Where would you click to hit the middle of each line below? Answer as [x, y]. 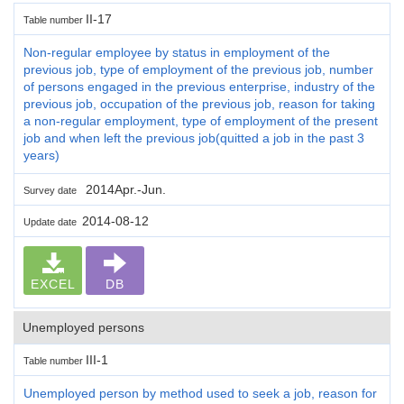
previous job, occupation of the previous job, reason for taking [199, 103]
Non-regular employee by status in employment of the [177, 52]
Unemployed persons [83, 327]
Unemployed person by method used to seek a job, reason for [200, 393]
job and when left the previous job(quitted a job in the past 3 [194, 138]
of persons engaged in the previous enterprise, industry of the [199, 86]
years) [41, 155]
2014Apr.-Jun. [124, 189]
